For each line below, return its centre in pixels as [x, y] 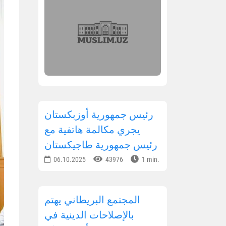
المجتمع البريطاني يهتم [92, 200]
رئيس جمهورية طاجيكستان [101, 145]
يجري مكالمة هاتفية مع [92, 130]
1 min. [150, 160]
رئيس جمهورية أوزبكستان [99, 115]
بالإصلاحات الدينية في [89, 215]
